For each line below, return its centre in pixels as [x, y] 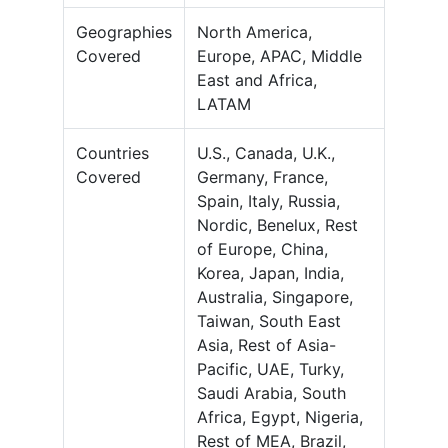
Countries [112, 153]
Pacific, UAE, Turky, [270, 369]
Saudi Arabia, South [271, 393]
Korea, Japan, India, [270, 273]
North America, [254, 32]
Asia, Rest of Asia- [266, 345]
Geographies [124, 32]
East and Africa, [257, 80]
